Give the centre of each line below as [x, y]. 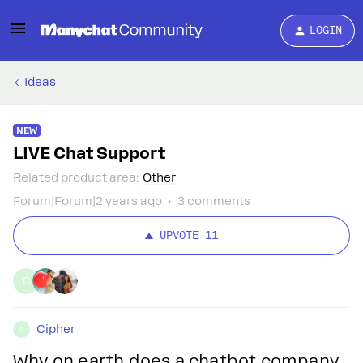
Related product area [75, 177]
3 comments [214, 201]
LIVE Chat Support [89, 153]
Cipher [56, 329]
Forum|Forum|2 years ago [88, 201]
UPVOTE [179, 235]
